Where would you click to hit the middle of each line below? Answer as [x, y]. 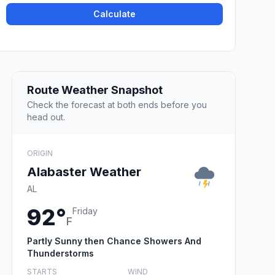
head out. [46, 117]
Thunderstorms [60, 253]
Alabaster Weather [84, 172]
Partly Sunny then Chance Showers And [114, 241]
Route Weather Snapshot [95, 90]
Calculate [115, 14]
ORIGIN [40, 153]
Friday [85, 211]
